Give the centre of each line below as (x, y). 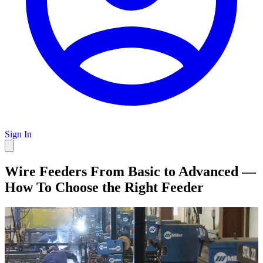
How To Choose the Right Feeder (104, 187)
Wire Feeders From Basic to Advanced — (130, 171)
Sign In (18, 134)
